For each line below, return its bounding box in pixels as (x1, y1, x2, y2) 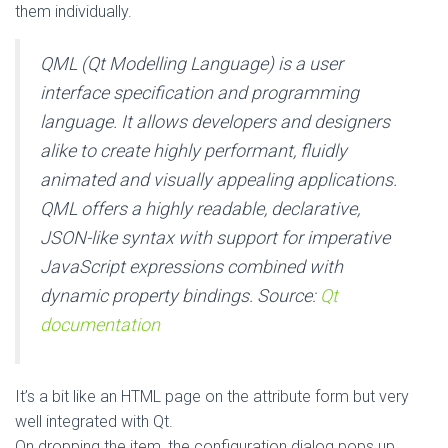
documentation (40, 314, 160, 335)
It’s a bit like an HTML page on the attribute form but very (15, 387, 409, 406)
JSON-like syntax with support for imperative (40, 227, 390, 248)
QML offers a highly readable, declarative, (40, 198, 360, 219)
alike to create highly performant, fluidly (40, 140, 347, 161)
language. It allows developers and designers (40, 111, 390, 132)
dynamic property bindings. (40, 285, 257, 306)
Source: (257, 285, 320, 306)
